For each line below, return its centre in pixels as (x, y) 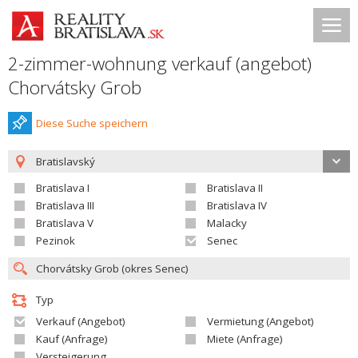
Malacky (227, 223)
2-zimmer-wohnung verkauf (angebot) (160, 64)
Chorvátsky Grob (75, 88)
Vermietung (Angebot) (261, 321)
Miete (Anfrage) (245, 339)
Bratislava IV (237, 205)
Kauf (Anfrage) (72, 339)
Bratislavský (66, 161)
